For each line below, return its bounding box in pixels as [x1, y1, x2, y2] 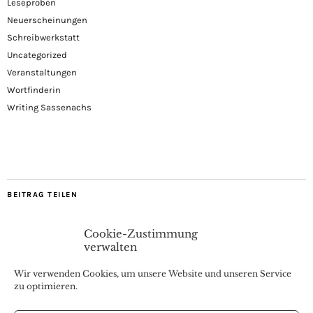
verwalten [84, 240, 137, 254]
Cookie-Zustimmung [84, 227, 198, 240]
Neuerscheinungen [7, 14, 87, 25]
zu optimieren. [14, 281, 78, 291]
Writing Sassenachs [7, 101, 92, 112]
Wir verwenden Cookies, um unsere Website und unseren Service [14, 268, 291, 279]
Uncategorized [7, 49, 67, 60]
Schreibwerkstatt [7, 31, 80, 43]
